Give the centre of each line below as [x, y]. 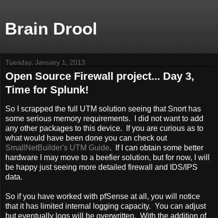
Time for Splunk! [47, 90]
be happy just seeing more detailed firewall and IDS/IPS [101, 167]
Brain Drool [51, 29]
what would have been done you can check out [86, 138]
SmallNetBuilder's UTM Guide [57, 147]
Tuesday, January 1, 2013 [45, 62]
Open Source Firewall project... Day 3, [100, 76]
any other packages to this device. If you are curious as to [104, 128]
